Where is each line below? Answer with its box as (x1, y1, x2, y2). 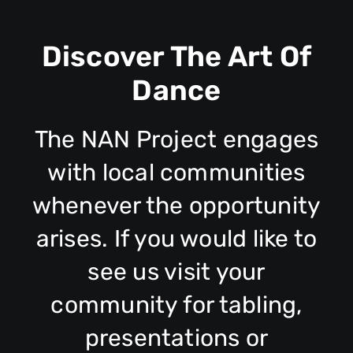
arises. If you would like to (35, 224, 318, 253)
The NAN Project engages (34, 124, 319, 154)
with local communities (47, 158, 306, 187)
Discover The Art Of (41, 39, 312, 73)
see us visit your (87, 257, 266, 286)
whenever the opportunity (32, 191, 321, 220)
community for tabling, (50, 290, 303, 319)
